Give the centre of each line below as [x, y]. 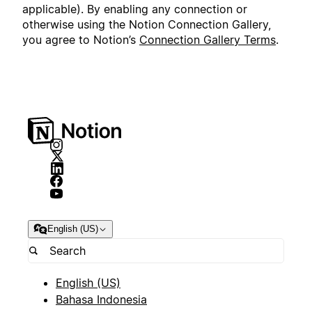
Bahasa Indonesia [101, 300]
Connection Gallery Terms [208, 39]
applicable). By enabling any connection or [135, 9]
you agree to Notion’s [81, 39]
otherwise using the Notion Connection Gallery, [147, 24]
